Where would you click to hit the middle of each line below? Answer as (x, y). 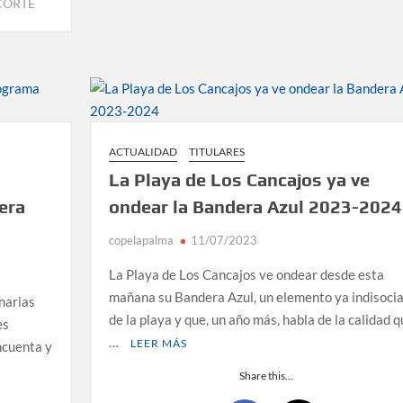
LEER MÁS (158, 343)
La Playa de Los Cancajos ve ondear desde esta (246, 274)
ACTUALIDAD (143, 151)
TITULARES (216, 151)
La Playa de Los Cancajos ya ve (239, 179)
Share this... (267, 375)
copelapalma (141, 240)
